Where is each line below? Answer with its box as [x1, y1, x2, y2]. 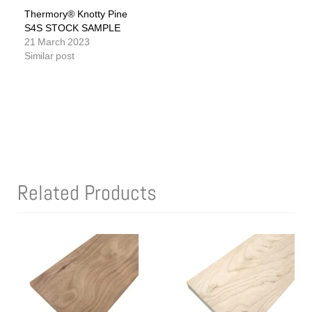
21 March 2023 [24, 36, 90, 48]
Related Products [17, 180, 157, 207]
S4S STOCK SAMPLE [24, 22, 120, 34]
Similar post [24, 50, 75, 62]
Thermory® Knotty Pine [24, 8, 127, 20]
